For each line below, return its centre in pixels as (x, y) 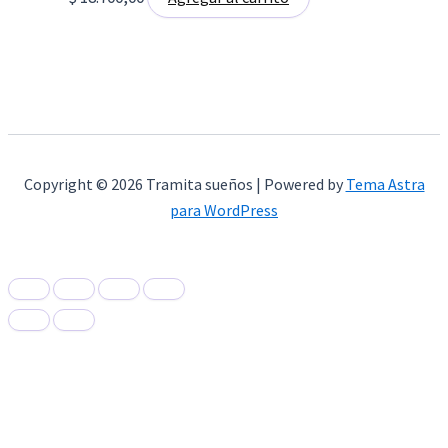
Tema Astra (385, 184)
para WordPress (224, 210)
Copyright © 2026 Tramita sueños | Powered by (184, 184)
